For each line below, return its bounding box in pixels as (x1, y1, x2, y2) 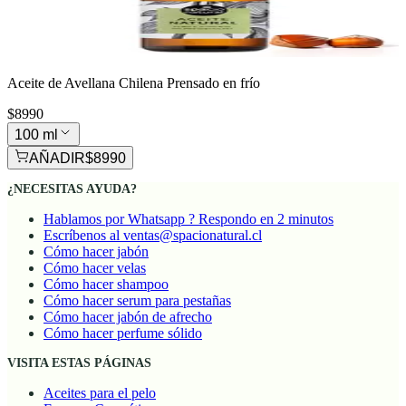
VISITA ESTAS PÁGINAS (7, 356, 151, 371)
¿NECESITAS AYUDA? (7, 182, 137, 197)
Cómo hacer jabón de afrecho (43, 309, 212, 325)
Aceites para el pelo (43, 385, 156, 401)
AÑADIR (29, 150, 85, 167)
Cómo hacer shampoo (43, 276, 169, 293)
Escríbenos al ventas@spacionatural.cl (43, 227, 262, 244)
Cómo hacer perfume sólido (43, 325, 202, 342)
